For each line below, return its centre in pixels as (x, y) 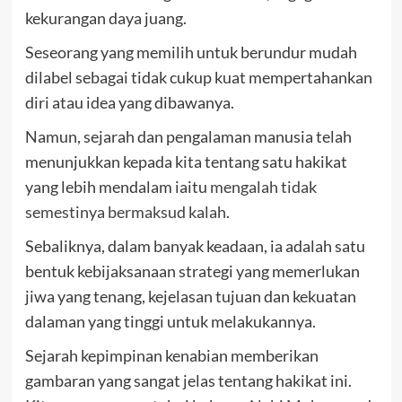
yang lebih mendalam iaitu (117, 187)
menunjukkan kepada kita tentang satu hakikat (186, 162)
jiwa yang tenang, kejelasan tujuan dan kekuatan (190, 297)
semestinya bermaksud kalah (125, 212)
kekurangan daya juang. (105, 18)
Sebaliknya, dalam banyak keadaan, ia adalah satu (195, 246)
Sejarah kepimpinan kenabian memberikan (171, 356)
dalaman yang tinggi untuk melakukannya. (170, 322)
